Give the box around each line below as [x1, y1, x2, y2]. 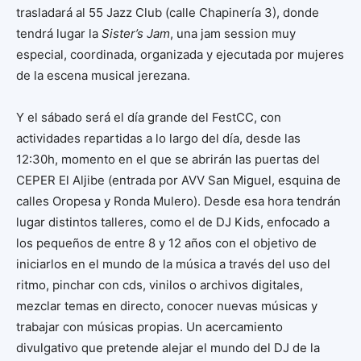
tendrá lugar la [16, 26, 102, 42]
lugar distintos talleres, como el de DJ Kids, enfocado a [16, 214, 330, 230]
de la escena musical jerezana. [16, 68, 190, 84]
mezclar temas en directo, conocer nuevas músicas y [16, 298, 317, 314]
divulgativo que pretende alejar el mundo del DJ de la [16, 340, 320, 356]
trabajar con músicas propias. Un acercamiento [16, 319, 283, 335]
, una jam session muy [170, 26, 296, 42]
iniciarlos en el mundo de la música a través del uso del [16, 256, 330, 272]
